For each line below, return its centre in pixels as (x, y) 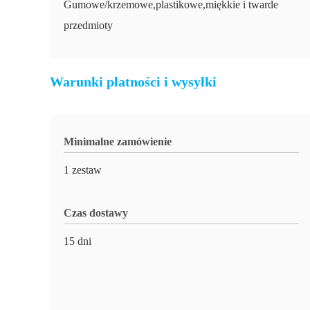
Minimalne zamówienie (118, 142)
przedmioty (88, 25)
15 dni (77, 241)
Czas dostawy (96, 213)
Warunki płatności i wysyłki (133, 82)
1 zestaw (83, 170)
